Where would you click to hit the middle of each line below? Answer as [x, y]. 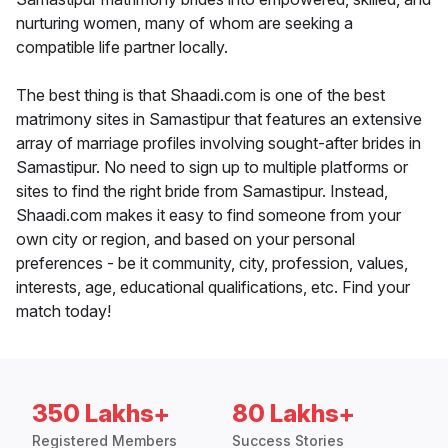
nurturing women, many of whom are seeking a [184, 23]
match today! [63, 311]
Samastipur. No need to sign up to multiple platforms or [212, 167]
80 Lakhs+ [293, 414]
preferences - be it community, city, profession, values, [212, 263]
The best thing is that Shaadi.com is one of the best [200, 95]
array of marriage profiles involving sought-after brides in [218, 143]
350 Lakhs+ [101, 414]
